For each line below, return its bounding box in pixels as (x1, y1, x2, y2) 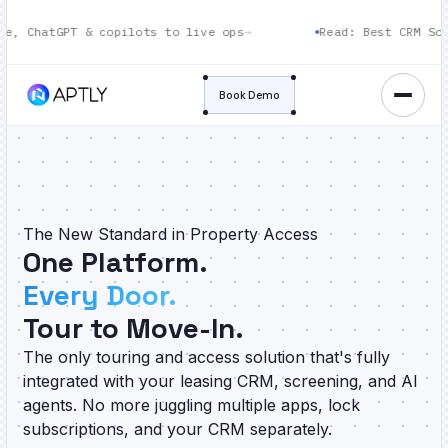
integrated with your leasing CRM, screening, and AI (23, 371, 418, 391)
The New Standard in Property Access (23, 224, 318, 244)
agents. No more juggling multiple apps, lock (23, 395, 360, 415)
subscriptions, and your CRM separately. (23, 419, 332, 439)
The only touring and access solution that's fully (23, 347, 390, 367)
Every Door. (23, 277, 177, 313)
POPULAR (357, 21, 417, 35)
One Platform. (23, 244, 208, 280)
